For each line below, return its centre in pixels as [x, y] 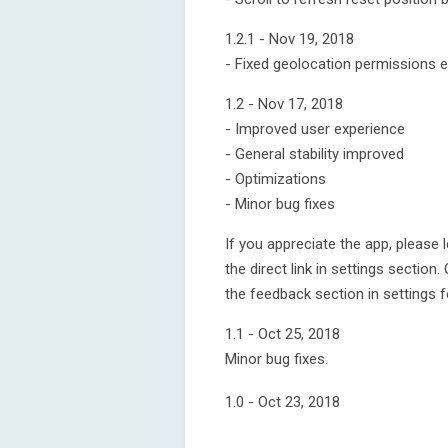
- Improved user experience [315, 129]
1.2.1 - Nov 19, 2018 [289, 39]
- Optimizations [275, 179]
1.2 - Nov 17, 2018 [284, 104]
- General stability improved [314, 154]
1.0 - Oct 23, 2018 [282, 402]
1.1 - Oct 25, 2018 [282, 334]
